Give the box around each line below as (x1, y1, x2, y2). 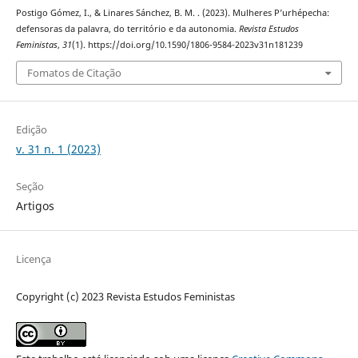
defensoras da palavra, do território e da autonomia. (15, 22, 239, 34)
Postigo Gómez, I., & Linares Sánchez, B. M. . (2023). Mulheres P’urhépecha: (15, 6, 329, 18)
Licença (15, 251, 51, 266)
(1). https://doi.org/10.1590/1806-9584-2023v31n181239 (71, 38, 303, 50)
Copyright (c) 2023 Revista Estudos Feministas (15, 288, 235, 304)
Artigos (15, 197, 54, 213)
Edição (15, 122, 47, 137)
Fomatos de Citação (26, 66, 121, 81)
